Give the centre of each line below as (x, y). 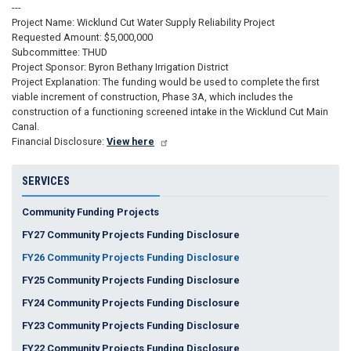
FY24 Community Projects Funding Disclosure (130, 302)
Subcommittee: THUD (60, 52)
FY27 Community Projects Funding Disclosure (130, 234)
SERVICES (45, 181)
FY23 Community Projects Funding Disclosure (130, 325)
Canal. (25, 126)
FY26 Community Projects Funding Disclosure (130, 257)
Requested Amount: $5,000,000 (82, 37)
